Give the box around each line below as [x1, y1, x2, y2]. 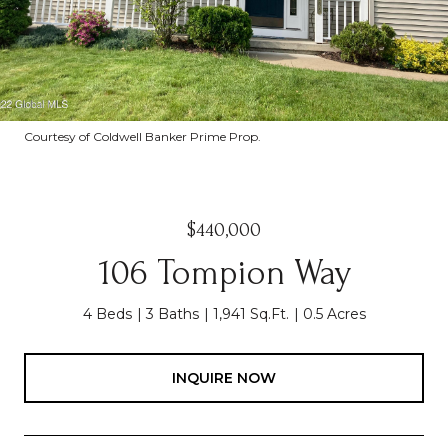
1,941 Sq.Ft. [212, 305, 289, 323]
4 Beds [82, 305, 132, 323]
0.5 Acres [302, 305, 366, 323]
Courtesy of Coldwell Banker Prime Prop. [24, 129, 261, 144]
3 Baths [145, 305, 199, 323]
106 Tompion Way [97, 253, 351, 293]
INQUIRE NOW [172, 368, 276, 387]
